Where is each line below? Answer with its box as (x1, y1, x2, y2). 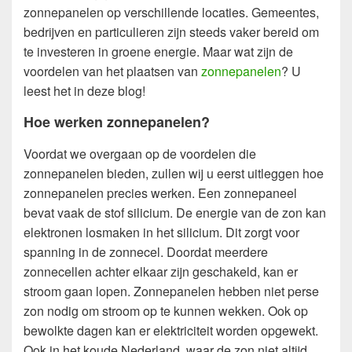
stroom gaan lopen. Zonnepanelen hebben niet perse (24, 281, 319, 300)
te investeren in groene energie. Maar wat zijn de (24, 42, 293, 61)
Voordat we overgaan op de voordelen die (24, 144, 256, 163)
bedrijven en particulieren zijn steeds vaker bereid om (24, 23, 319, 42)
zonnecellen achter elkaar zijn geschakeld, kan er (24, 262, 298, 280)
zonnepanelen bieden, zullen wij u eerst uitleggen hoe (24, 163, 324, 182)
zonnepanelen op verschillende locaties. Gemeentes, (24, 3, 319, 22)
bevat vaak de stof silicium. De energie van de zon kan (24, 203, 326, 222)
